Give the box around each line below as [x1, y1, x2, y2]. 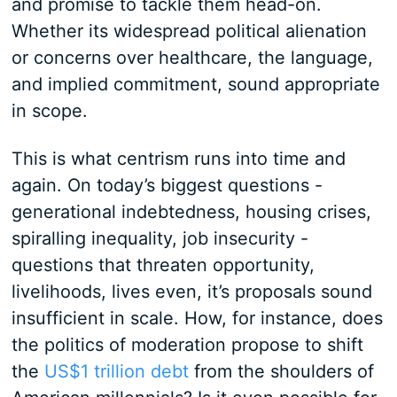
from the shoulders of [188, 361, 374, 382]
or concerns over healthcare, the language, [11, 47, 373, 68]
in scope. [11, 100, 93, 121]
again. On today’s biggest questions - [11, 175, 323, 196]
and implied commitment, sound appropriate [11, 74, 380, 95]
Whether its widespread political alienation [11, 20, 367, 42]
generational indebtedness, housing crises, [11, 201, 371, 222]
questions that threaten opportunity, [11, 254, 315, 276]
